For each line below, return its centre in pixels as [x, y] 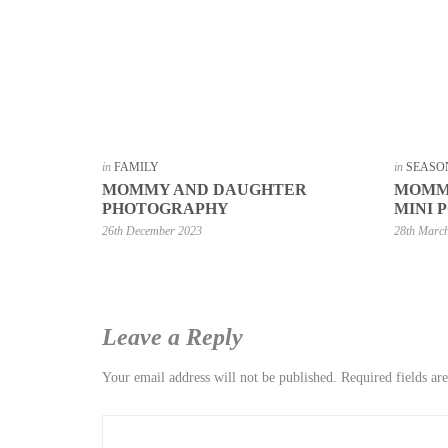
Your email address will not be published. [219, 377]
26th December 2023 [152, 231]
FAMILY [136, 167]
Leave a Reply [172, 337]
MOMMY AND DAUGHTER [204, 189]
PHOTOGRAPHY [165, 208]
